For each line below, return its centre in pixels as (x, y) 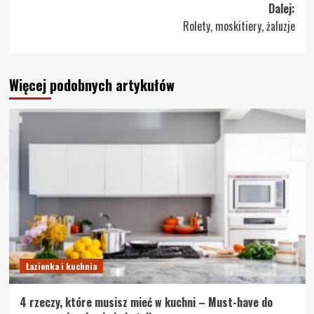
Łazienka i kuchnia (61, 266)
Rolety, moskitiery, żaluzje (239, 26)
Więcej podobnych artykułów (91, 85)
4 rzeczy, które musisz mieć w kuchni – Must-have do (146, 302)
